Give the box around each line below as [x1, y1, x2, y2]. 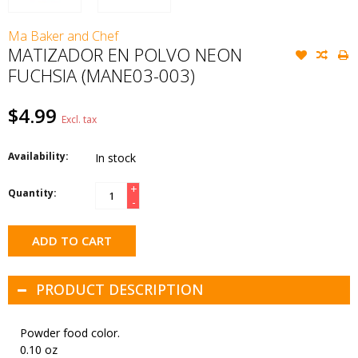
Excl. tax [62, 113, 97, 127]
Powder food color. [20, 325, 120, 341]
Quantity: [8, 186, 57, 201]
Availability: [8, 149, 69, 164]
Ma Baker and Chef [8, 27, 118, 46]
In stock [95, 150, 136, 166]
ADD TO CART [32, 233, 112, 249]
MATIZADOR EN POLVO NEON [8, 42, 242, 67]
